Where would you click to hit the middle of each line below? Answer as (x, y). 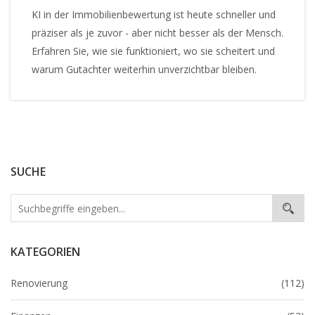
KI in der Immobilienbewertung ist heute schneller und (154, 15)
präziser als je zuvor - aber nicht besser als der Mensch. (157, 33)
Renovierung (39, 283)
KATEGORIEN (45, 252)
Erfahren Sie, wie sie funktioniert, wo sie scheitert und (153, 51)
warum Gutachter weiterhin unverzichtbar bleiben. (144, 70)
